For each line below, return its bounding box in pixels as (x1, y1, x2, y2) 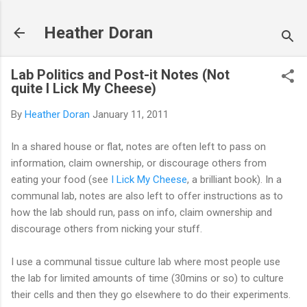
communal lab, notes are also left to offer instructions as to (11, 189, 283, 202)
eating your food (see (11, 173, 111, 186)
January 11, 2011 (93, 108, 169, 121)
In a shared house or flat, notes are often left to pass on (11, 140, 266, 153)
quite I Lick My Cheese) (11, 80, 156, 97)
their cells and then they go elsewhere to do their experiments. (11, 288, 291, 301)
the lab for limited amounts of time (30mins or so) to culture (11, 271, 284, 284)
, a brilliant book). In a (187, 173, 282, 186)
